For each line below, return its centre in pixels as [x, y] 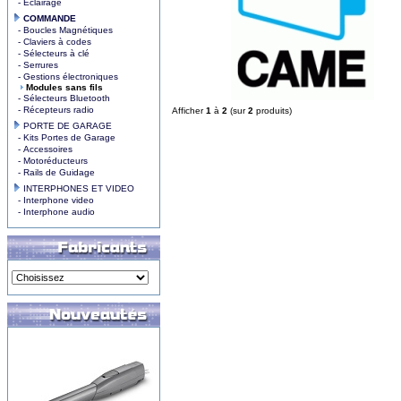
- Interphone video [53, 200]
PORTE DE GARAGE [66, 126]
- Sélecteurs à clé [51, 53]
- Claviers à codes [52, 42]
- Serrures [35, 65]
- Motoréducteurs [50, 161]
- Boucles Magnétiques [63, 30]
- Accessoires [43, 149]
